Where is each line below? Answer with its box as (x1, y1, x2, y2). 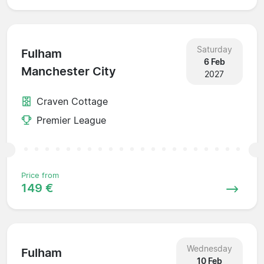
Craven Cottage (37, 95, 108, 107)
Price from (21, 170, 59, 180)
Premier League (37, 114, 106, 126)
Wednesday (186, 243, 232, 253)
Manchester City (21, 64, 116, 79)
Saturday (196, 44, 232, 54)
